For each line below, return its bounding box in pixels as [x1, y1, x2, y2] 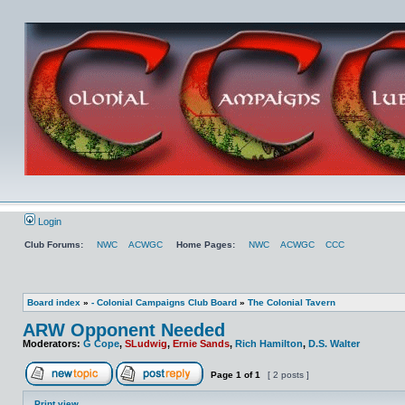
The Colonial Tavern [248, 297, 335, 307]
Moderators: [23, 338, 83, 349]
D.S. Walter [308, 338, 360, 349]
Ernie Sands [173, 338, 230, 349]
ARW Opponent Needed [23, 320, 225, 340]
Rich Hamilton [235, 338, 303, 349]
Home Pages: [176, 240, 235, 250]
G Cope [83, 338, 119, 349]
